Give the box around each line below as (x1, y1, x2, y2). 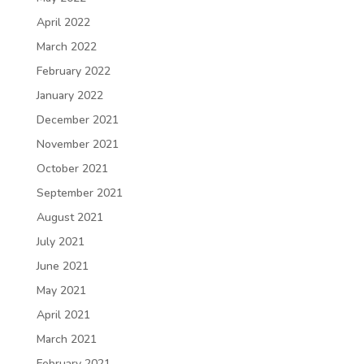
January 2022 (36, 88, 103, 103)
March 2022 (36, 39, 97, 54)
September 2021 (36, 185, 123, 201)
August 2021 (36, 210, 103, 225)
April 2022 (36, 15, 90, 30)
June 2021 (36, 258, 89, 274)
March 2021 (36, 331, 97, 347)
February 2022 (36, 63, 110, 79)
